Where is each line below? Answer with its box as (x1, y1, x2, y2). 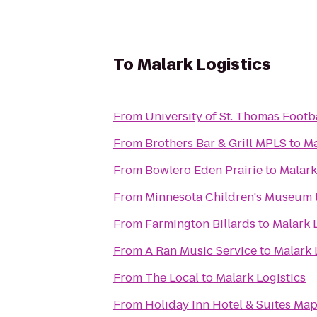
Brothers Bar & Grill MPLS (145, 135, 287, 151)
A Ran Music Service (145, 243, 257, 259)
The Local (145, 270, 199, 286)
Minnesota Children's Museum (145, 189, 312, 205)
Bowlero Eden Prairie (145, 162, 263, 178)
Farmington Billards (145, 216, 255, 232)
